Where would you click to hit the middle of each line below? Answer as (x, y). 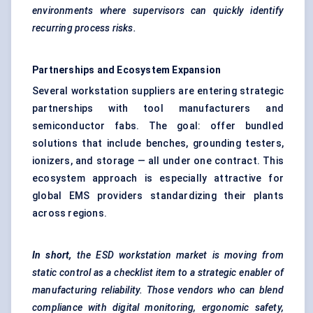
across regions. (70, 213)
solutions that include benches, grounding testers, (158, 144)
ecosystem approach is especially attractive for (158, 179)
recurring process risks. (84, 28)
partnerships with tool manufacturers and (158, 109)
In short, (54, 255)
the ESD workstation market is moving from (180, 255)
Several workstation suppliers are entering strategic (158, 91)
